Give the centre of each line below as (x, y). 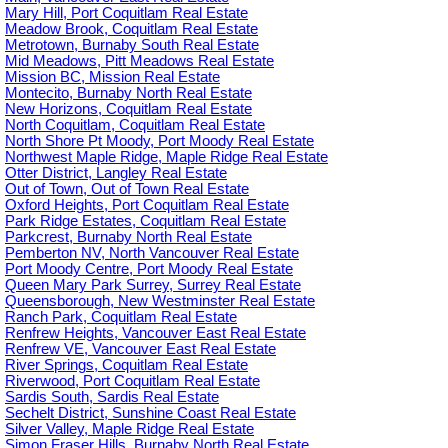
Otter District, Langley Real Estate (116, 173)
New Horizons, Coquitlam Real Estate (128, 109)
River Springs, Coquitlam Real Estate (126, 365)
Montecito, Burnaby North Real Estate (128, 93)
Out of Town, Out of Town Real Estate (127, 189)
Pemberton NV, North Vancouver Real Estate (152, 253)
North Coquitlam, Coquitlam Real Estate (135, 125)
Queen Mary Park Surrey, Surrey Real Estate (153, 285)
